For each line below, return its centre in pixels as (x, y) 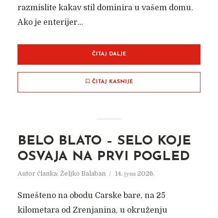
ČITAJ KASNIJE (112, 82)
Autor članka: (38, 173)
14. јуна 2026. (135, 173)
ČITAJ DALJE (109, 54)
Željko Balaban (82, 173)
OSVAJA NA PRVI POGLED (103, 157)
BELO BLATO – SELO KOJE (104, 141)
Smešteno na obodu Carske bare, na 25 (91, 196)
